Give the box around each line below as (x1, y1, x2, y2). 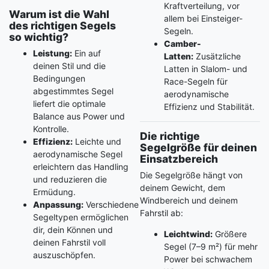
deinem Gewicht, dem (139, 182, 225, 193)
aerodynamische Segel (33, 148, 122, 159)
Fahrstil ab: (139, 207, 183, 218)
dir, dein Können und (33, 224, 113, 235)
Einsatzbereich (139, 152, 218, 165)
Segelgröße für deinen (139, 141, 257, 154)
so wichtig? (9, 30, 68, 43)
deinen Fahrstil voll (33, 237, 106, 247)
